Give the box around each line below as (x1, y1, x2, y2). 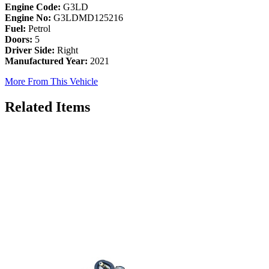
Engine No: (5, 13, 51, 23)
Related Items (5, 99, 90, 115)
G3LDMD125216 (51, 13, 123, 23)
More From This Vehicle (5, 76, 98, 87)
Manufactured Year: (5, 56, 88, 67)
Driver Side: (5, 45, 55, 56)
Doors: (5, 34, 32, 45)
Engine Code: (5, 2, 61, 13)
